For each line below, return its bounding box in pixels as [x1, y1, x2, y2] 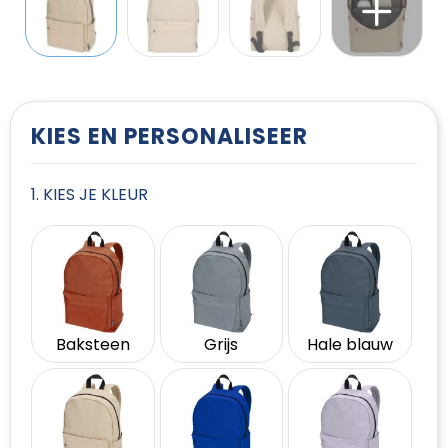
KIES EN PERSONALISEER [31, 121, 308, 152]
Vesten [30, 39, 86, 62]
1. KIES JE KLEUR [31, 183, 148, 206]
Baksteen [55, 332, 130, 356]
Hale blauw [307, 332, 394, 356]
